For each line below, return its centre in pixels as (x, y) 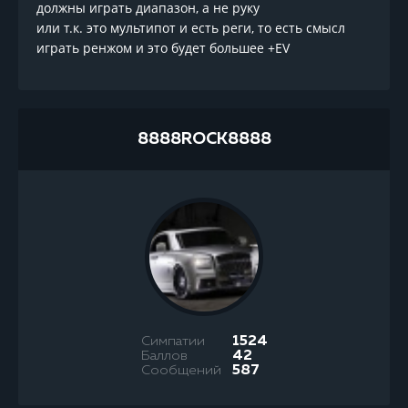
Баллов (164, 355)
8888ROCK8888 (204, 139)
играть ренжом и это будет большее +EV (163, 47)
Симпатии (173, 341)
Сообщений (181, 370)
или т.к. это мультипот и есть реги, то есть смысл (191, 27)
